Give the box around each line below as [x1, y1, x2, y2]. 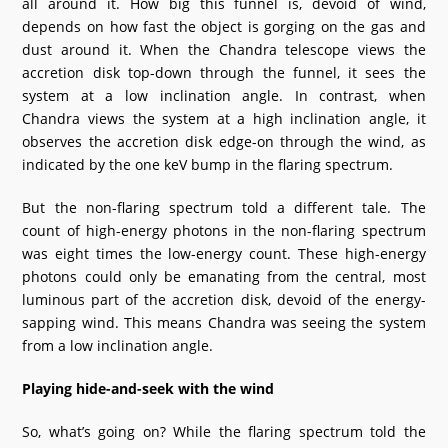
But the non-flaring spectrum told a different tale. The [22, 198, 426, 217]
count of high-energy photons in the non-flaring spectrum [22, 221, 426, 240]
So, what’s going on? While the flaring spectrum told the [22, 422, 426, 441]
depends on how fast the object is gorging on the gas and [22, 17, 426, 36]
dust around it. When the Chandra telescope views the [22, 40, 426, 59]
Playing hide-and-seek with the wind [22, 379, 275, 398]
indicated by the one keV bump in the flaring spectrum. [22, 155, 394, 174]
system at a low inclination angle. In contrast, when [22, 86, 426, 105]
